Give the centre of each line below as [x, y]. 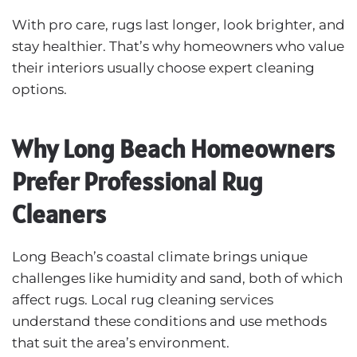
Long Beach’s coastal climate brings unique [160, 256]
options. [39, 89]
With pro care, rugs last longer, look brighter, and [178, 24]
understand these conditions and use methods [169, 321]
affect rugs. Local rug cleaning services [143, 299]
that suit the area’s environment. [121, 342]
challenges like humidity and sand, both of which [177, 278]
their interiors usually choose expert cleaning [163, 67]
